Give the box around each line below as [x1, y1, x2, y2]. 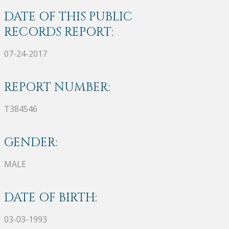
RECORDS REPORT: [4, 24, 113, 40]
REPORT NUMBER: [4, 79, 110, 96]
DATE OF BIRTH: [4, 189, 97, 206]
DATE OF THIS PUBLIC [4, 8, 132, 25]
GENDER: [4, 134, 58, 151]
